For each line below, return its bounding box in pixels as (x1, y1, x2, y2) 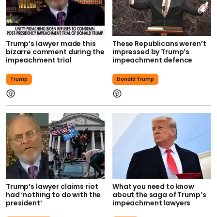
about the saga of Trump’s (112, 189, 206, 200)
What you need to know (112, 181, 195, 191)
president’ (6, 198, 42, 208)
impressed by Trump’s (112, 46, 190, 57)
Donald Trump (117, 75, 154, 83)
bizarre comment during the (6, 46, 105, 57)
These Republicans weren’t (112, 38, 206, 48)
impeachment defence (112, 55, 193, 65)
